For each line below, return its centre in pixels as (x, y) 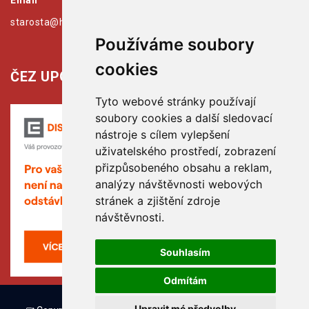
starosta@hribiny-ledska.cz (74, 22)
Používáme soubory (175, 44)
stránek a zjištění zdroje (157, 201)
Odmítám (186, 280)
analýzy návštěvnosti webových (178, 184)
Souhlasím (186, 252)
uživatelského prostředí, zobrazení (185, 151)
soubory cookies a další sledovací (183, 118)
